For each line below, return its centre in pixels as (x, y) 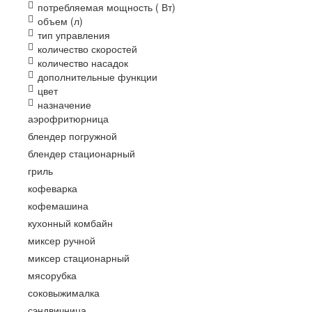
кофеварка (53, 188)
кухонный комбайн (70, 223)
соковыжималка (64, 292)
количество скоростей (87, 49)
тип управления (74, 35)
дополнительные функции (97, 77)
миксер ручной (62, 240)
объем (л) (60, 21)
